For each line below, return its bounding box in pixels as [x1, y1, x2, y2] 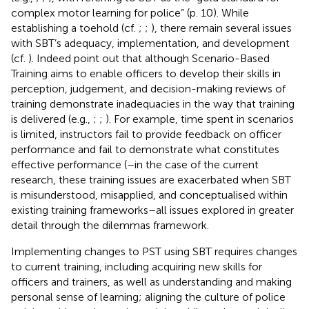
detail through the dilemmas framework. [11, 218, 209, 232]
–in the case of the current [127, 157, 259, 171]
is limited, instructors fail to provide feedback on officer [11, 127, 281, 141]
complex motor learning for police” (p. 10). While [11, 6, 249, 19]
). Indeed [28, 51, 74, 65]
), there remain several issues [151, 21, 292, 34]
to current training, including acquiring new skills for [11, 259, 262, 273]
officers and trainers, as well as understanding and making [11, 275, 292, 288]
